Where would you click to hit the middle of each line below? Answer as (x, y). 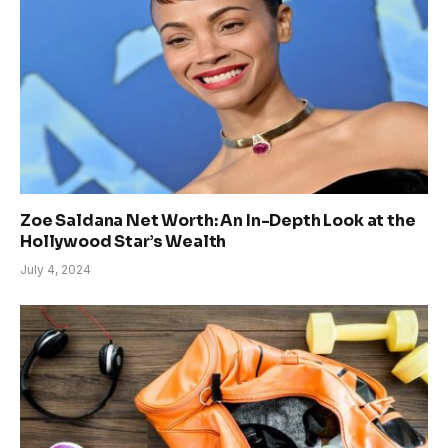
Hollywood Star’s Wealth (123, 242)
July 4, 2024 (55, 270)
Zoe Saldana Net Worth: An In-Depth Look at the (218, 221)
